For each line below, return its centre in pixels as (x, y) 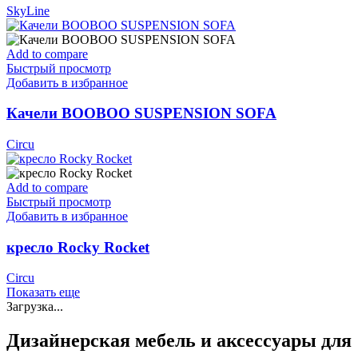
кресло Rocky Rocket (78, 247)
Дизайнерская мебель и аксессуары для (179, 341)
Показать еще (43, 292)
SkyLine (28, 10)
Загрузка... (35, 307)
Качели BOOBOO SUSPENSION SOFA (141, 113)
